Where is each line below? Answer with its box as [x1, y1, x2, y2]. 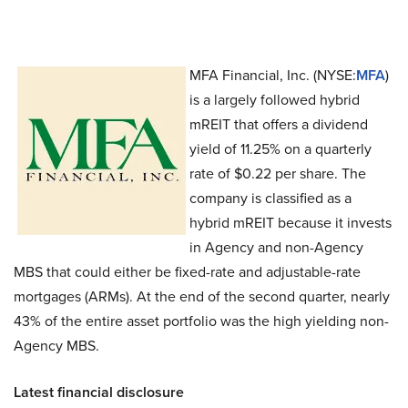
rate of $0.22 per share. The [189, 163, 366, 184]
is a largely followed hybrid [189, 89, 360, 110]
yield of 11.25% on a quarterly [189, 138, 372, 159]
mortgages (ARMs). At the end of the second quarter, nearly [14, 286, 390, 307]
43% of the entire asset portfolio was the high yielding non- [14, 311, 389, 331]
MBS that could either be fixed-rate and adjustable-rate [14, 261, 361, 282]
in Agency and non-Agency [189, 237, 363, 258]
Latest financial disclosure [14, 382, 184, 403]
